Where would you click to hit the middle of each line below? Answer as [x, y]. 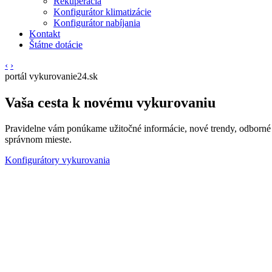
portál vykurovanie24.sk [51, 76]
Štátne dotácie [56, 45]
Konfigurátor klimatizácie [102, 12]
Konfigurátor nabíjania [97, 23]
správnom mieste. [38, 139]
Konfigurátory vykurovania [57, 160]
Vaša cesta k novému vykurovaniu [110, 102]
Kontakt [45, 34]
